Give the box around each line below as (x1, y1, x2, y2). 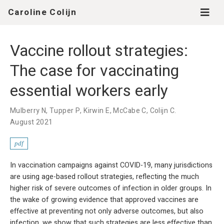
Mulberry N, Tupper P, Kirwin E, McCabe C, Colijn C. (10, 105, 176, 116)
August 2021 (10, 117, 53, 127)
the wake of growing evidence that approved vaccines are (10, 194, 198, 205)
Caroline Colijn (8, 6, 77, 18)
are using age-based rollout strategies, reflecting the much (10, 171, 199, 182)
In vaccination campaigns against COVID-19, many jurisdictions (10, 160, 212, 170)
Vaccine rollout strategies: (10, 39, 188, 62)
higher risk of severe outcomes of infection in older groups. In (10, 183, 211, 193)
